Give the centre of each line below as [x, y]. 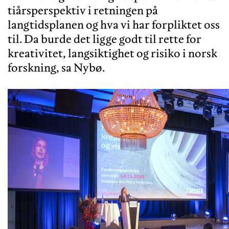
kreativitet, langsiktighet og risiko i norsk [112, 53]
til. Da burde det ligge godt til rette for [105, 39]
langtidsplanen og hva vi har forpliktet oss [114, 24]
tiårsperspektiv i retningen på [83, 10]
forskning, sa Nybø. [56, 67]
